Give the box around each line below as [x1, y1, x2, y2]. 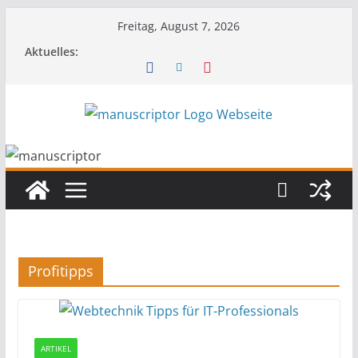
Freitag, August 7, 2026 [117, 18, 241, 34]
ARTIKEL [40, 343, 71, 354]
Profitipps [27, 261, 93, 280]
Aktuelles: [24, 44, 78, 59]
